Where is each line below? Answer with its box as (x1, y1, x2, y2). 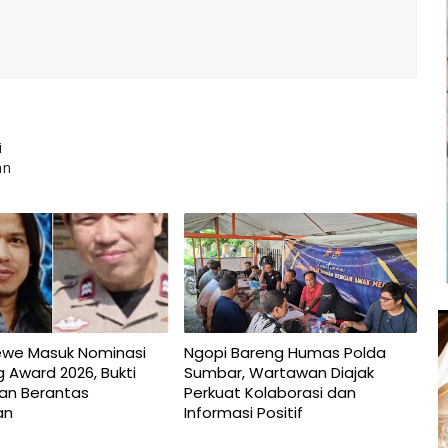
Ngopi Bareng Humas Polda (183, 341, 386, 363)
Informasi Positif (183, 401, 303, 423)
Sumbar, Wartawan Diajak (183, 361, 374, 383)
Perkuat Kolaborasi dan (183, 381, 356, 403)
